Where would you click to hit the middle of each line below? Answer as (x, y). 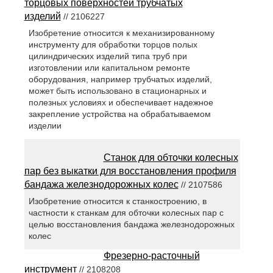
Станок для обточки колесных (171, 158)
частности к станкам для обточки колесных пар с (126, 213)
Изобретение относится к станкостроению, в (117, 201)
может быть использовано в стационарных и (117, 91)
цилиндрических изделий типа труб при (108, 56)
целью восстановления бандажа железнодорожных (131, 225)
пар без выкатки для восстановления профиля (130, 171)
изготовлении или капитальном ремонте (109, 68)
